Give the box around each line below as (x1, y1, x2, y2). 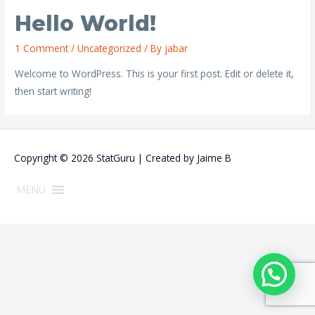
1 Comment (15, 41, 69, 56)
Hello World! (15, 11, 157, 37)
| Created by (135, 150, 197, 165)
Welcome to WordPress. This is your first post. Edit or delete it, (15, 67, 295, 81)
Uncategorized (77, 41, 142, 56)
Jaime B (197, 150, 231, 165)
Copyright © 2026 (14, 150, 96, 165)
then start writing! (15, 84, 92, 98)
